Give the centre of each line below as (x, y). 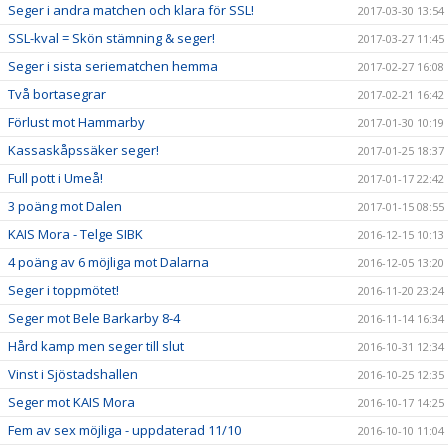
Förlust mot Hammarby (76, 122)
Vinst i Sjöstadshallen (73, 374)
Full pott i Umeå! (55, 178)
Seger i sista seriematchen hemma (113, 66)
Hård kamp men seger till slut (96, 346)
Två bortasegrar (57, 94)
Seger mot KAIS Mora (71, 402)
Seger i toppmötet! (63, 290)
